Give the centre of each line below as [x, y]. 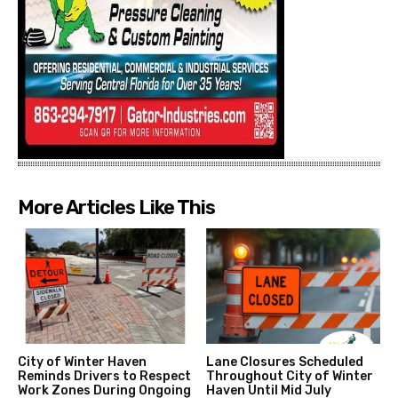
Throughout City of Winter [289, 376]
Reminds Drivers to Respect [104, 376]
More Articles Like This [116, 208]
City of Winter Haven [82, 362]
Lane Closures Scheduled [284, 362]
